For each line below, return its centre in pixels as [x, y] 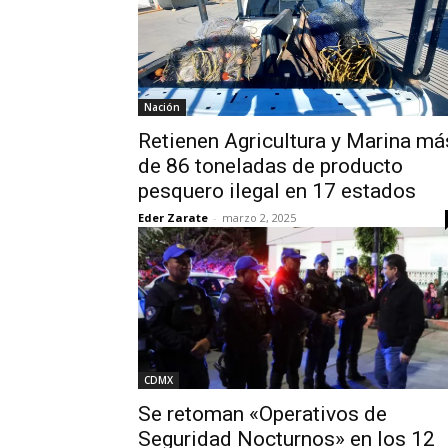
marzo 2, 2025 [259, 217]
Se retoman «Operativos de [262, 414]
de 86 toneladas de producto [270, 166]
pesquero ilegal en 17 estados [277, 191]
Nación [162, 107]
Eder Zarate [173, 217]
